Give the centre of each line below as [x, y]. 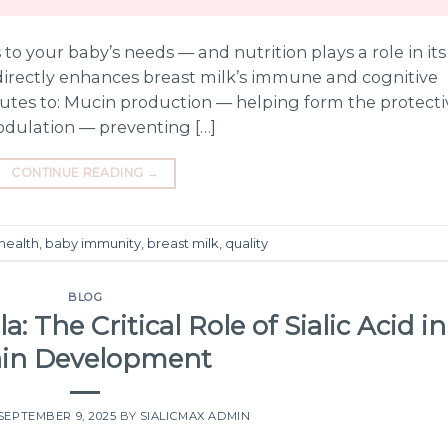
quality [246, 242]
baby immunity [93, 242]
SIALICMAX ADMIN [195, 416]
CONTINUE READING [79, 173]
